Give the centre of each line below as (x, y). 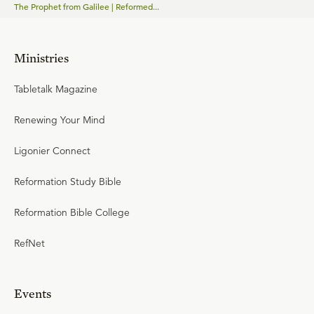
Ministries (41, 58)
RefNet (29, 243)
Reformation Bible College (72, 212)
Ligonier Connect (52, 151)
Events (33, 293)
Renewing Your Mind (60, 120)
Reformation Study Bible (68, 182)
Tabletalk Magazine (56, 89)
